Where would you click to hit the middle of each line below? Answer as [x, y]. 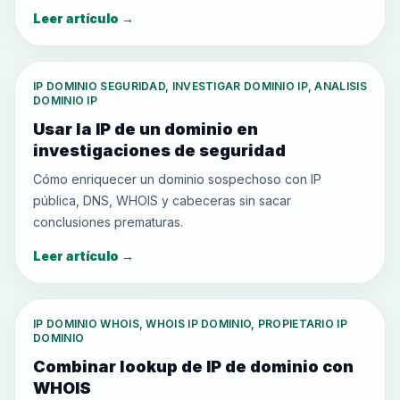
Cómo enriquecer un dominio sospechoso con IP [177, 179]
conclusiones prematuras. [108, 222]
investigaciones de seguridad [159, 150]
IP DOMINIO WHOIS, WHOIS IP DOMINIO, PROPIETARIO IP [190, 324]
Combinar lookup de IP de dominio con [193, 367]
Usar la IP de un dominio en [146, 129]
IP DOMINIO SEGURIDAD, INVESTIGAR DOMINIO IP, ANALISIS [200, 86]
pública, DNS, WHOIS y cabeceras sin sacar [162, 200]
